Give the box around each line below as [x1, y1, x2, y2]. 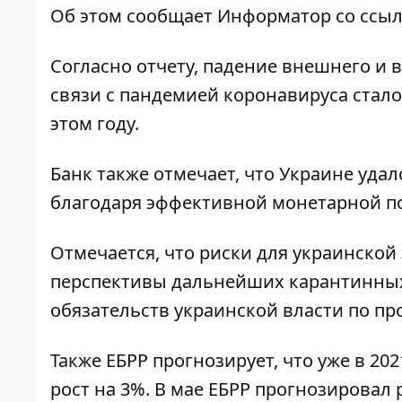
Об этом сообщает [50, 4, 217, 29]
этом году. [50, 111, 139, 136]
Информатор [217, 4, 331, 29]
